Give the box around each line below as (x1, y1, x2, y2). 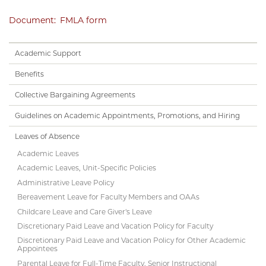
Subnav (9, 61, 39, 71)
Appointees (17, 244, 58, 254)
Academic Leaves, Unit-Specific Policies (17, 163, 157, 173)
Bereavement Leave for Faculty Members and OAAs (17, 192, 200, 202)
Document (9, 14, 54, 26)
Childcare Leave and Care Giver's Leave (17, 207, 153, 216)
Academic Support (15, 48, 81, 58)
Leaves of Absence (15, 131, 80, 141)
